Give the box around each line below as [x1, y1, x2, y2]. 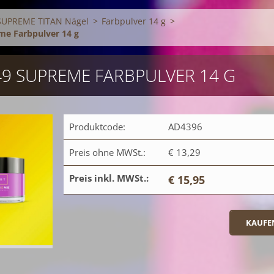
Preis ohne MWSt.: [68, 146, 146, 158]
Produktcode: [68, 120, 125, 133]
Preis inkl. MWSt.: [68, 172, 149, 184]
